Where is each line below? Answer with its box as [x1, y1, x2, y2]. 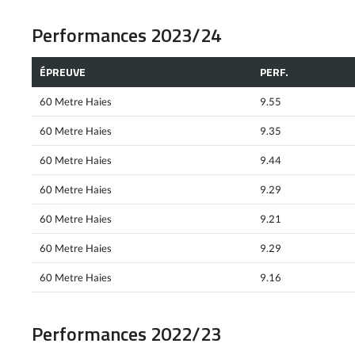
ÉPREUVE [40, 63, 86, 81]
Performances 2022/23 [32, 319, 221, 349]
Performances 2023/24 [32, 20, 221, 49]
